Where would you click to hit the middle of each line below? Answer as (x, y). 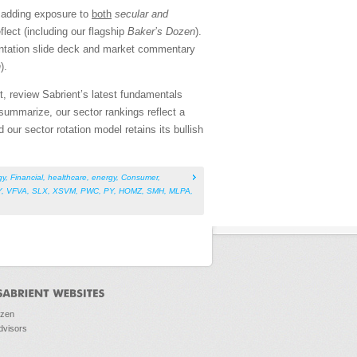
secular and (141, 14)
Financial (27, 177)
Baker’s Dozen (161, 31)
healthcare (67, 177)
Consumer (139, 177)
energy (104, 177)
